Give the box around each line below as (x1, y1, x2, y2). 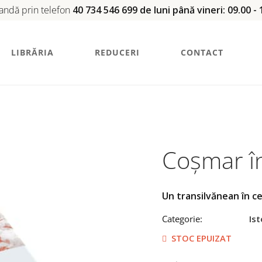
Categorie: (162, 213, 203, 225)
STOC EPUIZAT (171, 232, 232, 244)
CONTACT (181, 47, 223, 58)
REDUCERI (95, 47, 140, 58)
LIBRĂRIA (11, 47, 54, 58)
